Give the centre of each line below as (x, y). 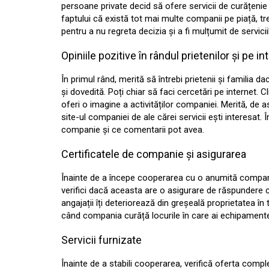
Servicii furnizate (101, 240)
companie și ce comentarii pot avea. (133, 130)
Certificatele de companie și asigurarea (154, 154)
